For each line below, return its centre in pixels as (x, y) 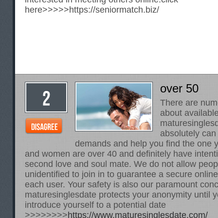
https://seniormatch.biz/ (114, 10)
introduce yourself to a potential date (95, 205)
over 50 (179, 88)
